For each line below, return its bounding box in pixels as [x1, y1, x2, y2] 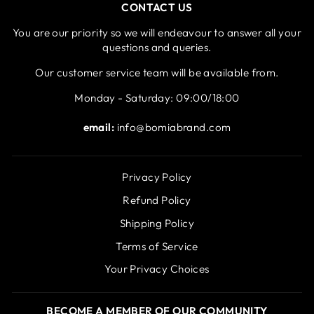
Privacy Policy [122, 170, 192, 184]
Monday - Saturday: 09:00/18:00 [74, 91, 240, 105]
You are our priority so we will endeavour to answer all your [13, 26, 301, 40]
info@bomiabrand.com [114, 121, 231, 135]
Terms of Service [116, 239, 198, 253]
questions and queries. [102, 41, 212, 55]
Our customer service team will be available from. [35, 66, 279, 80]
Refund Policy [123, 193, 191, 207]
